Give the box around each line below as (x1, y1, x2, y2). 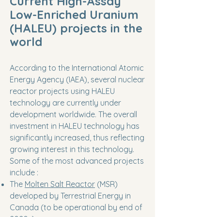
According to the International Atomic (10, 63, 144, 73)
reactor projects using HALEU (10, 86, 115, 96)
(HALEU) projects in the (10, 21, 142, 35)
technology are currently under (10, 98, 121, 108)
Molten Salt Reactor (25, 179, 95, 189)
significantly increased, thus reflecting (10, 133, 144, 142)
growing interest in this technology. (10, 144, 134, 154)
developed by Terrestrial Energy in (10, 191, 131, 201)
